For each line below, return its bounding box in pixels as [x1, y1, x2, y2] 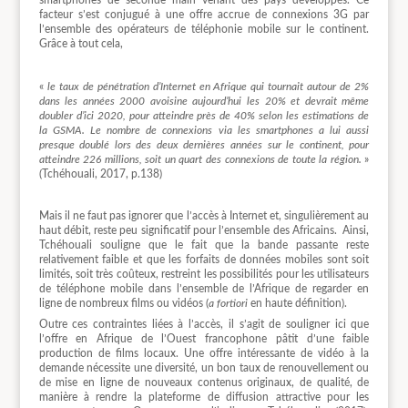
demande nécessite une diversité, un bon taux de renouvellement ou [38, 362, 370, 374]
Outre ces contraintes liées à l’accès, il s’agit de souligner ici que [38, 319, 370, 331]
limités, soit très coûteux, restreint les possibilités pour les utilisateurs [38, 268, 370, 280]
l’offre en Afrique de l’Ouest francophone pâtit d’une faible [38, 333, 370, 345]
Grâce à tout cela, [38, 38, 123, 50]
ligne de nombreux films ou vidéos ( [38, 297, 209, 309]
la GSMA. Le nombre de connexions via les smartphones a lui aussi [38, 124, 370, 136]
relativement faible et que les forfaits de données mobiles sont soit [38, 253, 370, 265]
